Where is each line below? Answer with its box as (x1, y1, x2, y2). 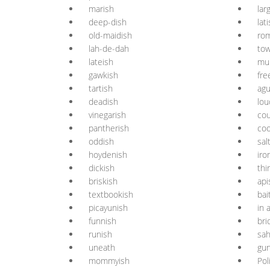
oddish (89, 136, 114, 147)
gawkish (89, 69, 118, 81)
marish (89, 3, 114, 14)
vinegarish (89, 109, 126, 121)
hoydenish (89, 149, 127, 160)
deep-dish (89, 16, 127, 28)
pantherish (89, 122, 129, 134)
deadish (89, 96, 118, 107)
